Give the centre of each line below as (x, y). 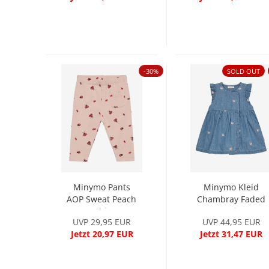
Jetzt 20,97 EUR (102, 234)
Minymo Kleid (231, 187)
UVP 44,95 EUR (231, 222)
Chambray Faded (231, 199)
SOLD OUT (244, 71)
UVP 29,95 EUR (102, 222)
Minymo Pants (101, 187)
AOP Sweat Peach (102, 199)
